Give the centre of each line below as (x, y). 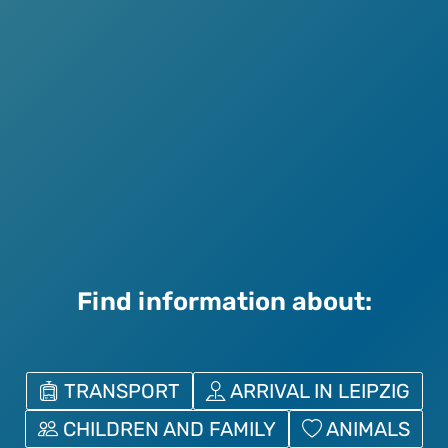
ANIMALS (366, 429)
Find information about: (224, 301)
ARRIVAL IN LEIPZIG (317, 391)
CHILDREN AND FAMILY (167, 429)
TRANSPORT (119, 391)
